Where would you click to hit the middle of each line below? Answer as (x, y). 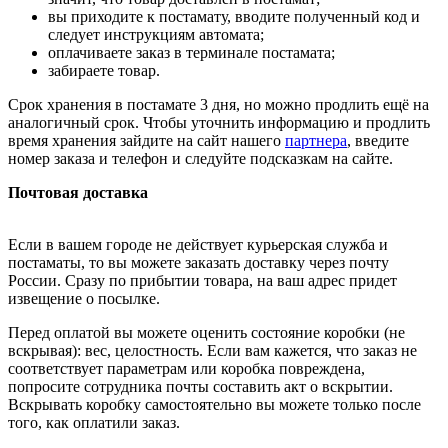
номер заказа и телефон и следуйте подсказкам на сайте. (200, 159)
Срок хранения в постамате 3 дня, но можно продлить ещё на (218, 105)
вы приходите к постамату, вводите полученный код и (234, 17)
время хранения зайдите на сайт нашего (146, 141)
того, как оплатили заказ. (94, 423)
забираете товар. (104, 71)
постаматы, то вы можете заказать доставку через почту (198, 263)
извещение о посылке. (84, 299)
